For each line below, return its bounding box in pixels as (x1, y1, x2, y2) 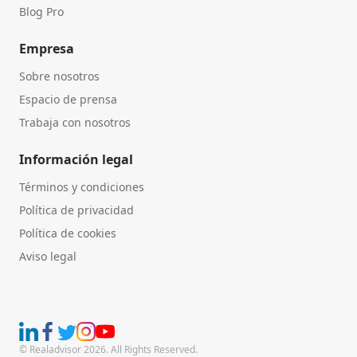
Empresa (19, 39, 74, 57)
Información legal (19, 150, 133, 168)
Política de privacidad (19, 202, 134, 218)
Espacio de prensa (19, 91, 117, 107)
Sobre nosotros (19, 68, 100, 84)
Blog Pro (19, 3, 64, 19)
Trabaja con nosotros (19, 114, 131, 130)
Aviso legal (19, 248, 76, 264)
